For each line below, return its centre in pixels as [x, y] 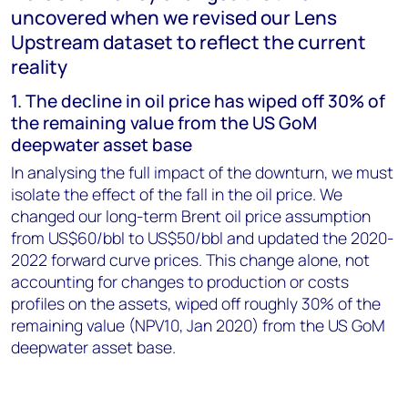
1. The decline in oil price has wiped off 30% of [198, 101]
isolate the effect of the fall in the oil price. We [177, 194]
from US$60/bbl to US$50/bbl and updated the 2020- [202, 238]
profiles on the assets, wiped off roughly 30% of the [196, 303]
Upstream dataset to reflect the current [189, 42]
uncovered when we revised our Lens [174, 17]
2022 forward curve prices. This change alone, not [190, 260]
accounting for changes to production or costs [180, 281]
